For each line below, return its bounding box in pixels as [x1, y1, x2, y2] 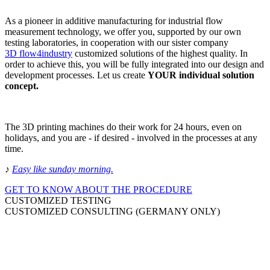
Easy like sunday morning [12, 164, 111, 174]
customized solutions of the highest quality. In [72, 48, 248, 58]
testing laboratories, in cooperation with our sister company [5, 37, 228, 48]
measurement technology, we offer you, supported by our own [5, 27, 241, 37]
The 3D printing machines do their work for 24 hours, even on [5, 122, 242, 132]
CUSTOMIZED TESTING [5, 195, 111, 206]
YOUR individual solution [148, 70, 254, 80]
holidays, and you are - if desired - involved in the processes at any [5, 133, 257, 143]
